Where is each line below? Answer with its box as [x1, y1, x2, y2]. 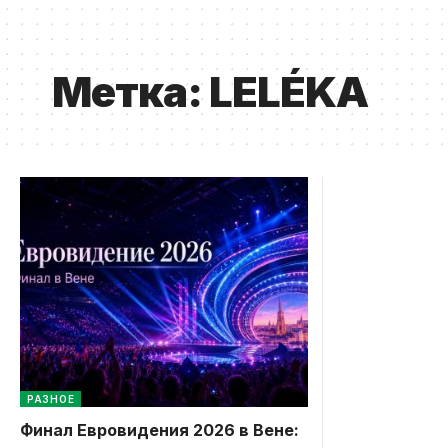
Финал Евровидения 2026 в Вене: [20, 419, 299, 440]
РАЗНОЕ [27, 392, 75, 405]
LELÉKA [209, 65, 368, 117]
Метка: [52, 65, 209, 117]
